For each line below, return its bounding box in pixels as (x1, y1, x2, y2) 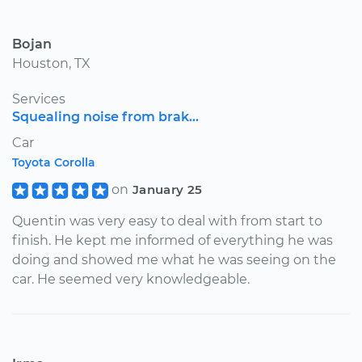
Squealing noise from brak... (12, 108, 199, 124)
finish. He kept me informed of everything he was (12, 232, 333, 248)
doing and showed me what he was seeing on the (12, 251, 336, 267)
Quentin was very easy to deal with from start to (12, 213, 322, 229)
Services (12, 90, 65, 107)
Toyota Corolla (12, 154, 95, 170)
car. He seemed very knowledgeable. (12, 271, 250, 287)
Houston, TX (12, 55, 90, 71)
